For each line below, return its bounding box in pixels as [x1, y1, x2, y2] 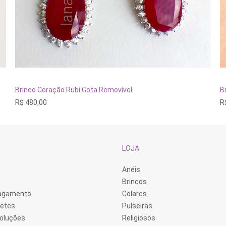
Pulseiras [122, 202, 152, 210]
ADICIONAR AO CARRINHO [63, 84, 163, 91]
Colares [122, 190, 147, 198]
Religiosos [122, 214, 155, 222]
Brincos [122, 178, 147, 186]
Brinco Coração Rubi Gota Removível [15, 86, 132, 94]
